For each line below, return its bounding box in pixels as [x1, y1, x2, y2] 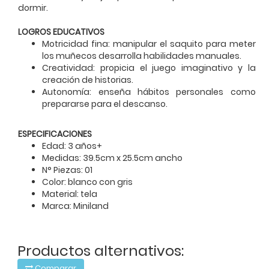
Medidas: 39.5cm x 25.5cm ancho [42, 151, 183, 164]
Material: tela [42, 187, 98, 200]
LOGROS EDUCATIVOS [18, 25, 105, 38]
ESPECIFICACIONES [18, 127, 92, 140]
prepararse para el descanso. [42, 97, 168, 110]
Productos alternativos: [17, 241, 184, 261]
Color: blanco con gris [42, 175, 133, 188]
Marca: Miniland [42, 199, 109, 212]
